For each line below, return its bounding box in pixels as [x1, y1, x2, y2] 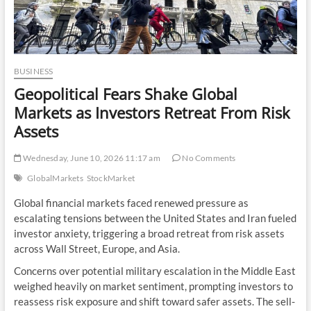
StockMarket [86, 173, 135, 184]
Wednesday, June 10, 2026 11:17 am [21, 153, 160, 164]
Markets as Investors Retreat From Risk [13, 102, 290, 124]
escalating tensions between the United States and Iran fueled [13, 212, 296, 225]
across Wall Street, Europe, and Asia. [13, 242, 180, 255]
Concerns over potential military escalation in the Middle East [13, 264, 296, 278]
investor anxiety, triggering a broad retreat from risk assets [13, 227, 285, 240]
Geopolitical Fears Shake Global [13, 83, 237, 105]
